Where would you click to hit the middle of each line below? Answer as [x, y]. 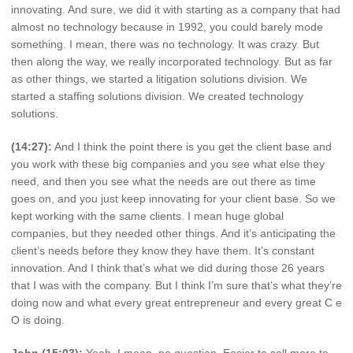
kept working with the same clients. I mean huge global [147, 216]
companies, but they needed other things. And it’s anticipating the [173, 234]
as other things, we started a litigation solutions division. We [159, 79]
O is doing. [38, 320]
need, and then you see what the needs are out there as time [163, 182]
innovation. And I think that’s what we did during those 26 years [168, 268]
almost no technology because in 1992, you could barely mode [167, 27]
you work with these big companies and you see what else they [168, 164]
